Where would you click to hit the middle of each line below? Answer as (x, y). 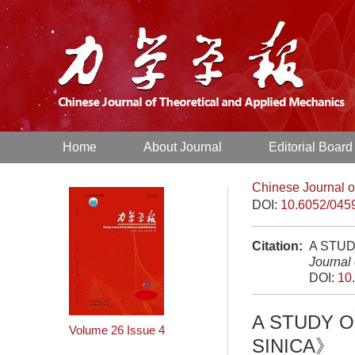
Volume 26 (96, 330)
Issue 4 (146, 330)
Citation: (277, 246)
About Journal (183, 147)
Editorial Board (311, 147)
